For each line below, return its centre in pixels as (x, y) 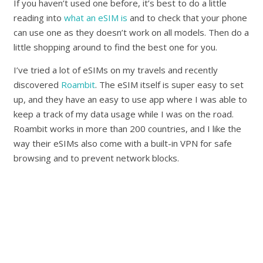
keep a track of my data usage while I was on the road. (124, 114)
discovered (38, 85)
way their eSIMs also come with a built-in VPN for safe (123, 144)
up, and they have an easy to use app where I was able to (131, 100)
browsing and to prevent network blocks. (97, 158)
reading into (39, 18)
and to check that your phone (188, 18)
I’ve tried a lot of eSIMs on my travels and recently (116, 70)
